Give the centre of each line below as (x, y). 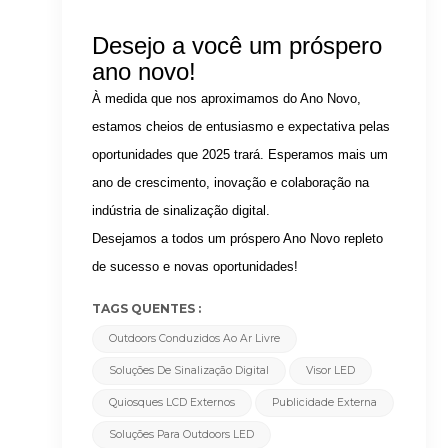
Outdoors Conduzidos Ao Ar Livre (195, 339)
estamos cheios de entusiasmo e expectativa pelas (241, 127)
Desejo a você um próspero (237, 46)
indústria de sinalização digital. (181, 211)
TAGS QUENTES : (147, 309)
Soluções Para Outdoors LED (182, 435)
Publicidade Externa (325, 403)
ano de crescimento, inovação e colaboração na (231, 183)
